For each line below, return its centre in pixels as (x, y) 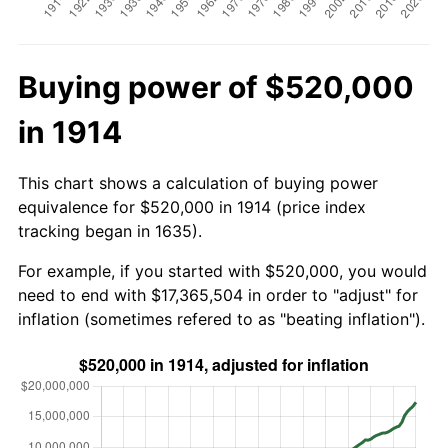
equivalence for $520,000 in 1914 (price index (192, 206)
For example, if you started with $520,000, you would (222, 270)
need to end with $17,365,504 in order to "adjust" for (218, 294)
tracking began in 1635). (110, 230)
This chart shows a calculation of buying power (198, 182)
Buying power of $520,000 (216, 86)
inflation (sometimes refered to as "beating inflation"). (221, 318)
